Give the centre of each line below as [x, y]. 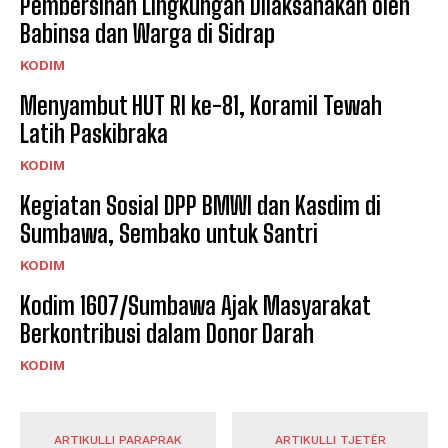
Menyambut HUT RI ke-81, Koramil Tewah [201, 105]
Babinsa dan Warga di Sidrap [147, 33]
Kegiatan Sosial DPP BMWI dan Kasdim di [200, 205]
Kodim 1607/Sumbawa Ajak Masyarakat [195, 305]
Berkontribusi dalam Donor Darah [167, 333]
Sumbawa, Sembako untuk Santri [169, 233]
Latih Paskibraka [94, 133]
